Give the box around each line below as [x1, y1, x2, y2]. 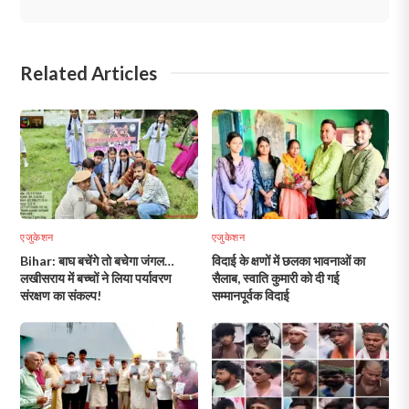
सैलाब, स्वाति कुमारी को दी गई [211, 270, 340, 287]
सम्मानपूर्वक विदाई [211, 288, 289, 304]
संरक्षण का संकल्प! [20, 288, 102, 304]
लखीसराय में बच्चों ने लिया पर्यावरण [20, 270, 173, 287]
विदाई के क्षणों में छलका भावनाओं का [211, 253, 365, 269]
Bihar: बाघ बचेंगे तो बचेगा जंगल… [20, 253, 175, 269]
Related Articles [20, 62, 158, 85]
